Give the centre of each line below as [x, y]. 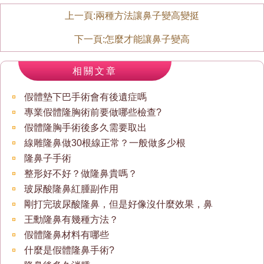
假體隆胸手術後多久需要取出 [85, 128]
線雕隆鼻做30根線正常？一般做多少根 [105, 143]
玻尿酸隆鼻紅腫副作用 [71, 189]
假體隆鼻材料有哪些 [67, 235]
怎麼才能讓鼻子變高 [147, 39]
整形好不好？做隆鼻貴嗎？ [81, 174]
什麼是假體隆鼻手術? [69, 250]
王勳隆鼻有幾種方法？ [71, 220]
